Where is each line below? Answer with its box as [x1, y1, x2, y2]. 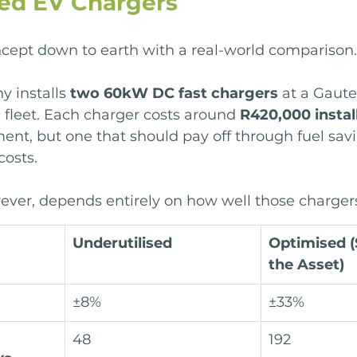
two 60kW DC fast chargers [70, 84, 278, 103]
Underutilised [73, 234, 172, 253]
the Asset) [269, 256, 344, 274]
